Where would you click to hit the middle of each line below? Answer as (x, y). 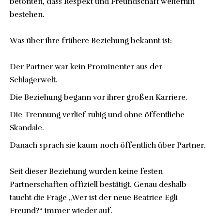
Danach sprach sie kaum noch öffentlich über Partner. (108, 145)
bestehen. (27, 14)
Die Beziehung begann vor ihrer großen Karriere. (99, 97)
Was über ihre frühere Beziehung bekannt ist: (91, 40)
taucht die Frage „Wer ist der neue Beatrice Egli (94, 197)
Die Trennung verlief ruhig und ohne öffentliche (97, 115)
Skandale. (27, 128)
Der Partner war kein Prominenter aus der (86, 67)
